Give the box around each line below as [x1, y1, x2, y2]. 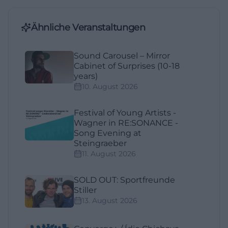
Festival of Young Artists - [74, 108, 176, 118]
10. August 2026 [82, 82, 138, 92]
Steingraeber [74, 138, 127, 149]
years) [74, 71, 98, 81]
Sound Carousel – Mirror [74, 51, 170, 61]
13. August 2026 [82, 196, 137, 206]
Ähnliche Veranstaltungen [31, 22, 146, 34]
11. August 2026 [82, 149, 136, 159]
